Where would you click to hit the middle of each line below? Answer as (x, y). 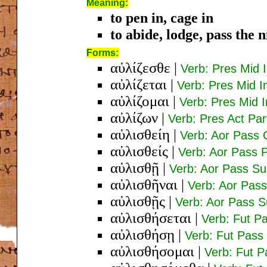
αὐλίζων (134, 117)
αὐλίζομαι (140, 101)
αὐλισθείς (139, 151)
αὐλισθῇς (138, 201)
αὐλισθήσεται (151, 218)
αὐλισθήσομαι (152, 251)
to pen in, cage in (162, 18)
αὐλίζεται (139, 84)
